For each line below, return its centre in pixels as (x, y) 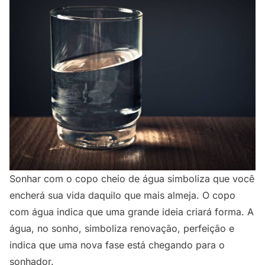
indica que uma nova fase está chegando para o (117, 245)
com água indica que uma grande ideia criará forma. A (132, 212)
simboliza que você (209, 179)
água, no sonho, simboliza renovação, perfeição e (122, 229)
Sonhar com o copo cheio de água (87, 179)
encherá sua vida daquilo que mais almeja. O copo (122, 195)
